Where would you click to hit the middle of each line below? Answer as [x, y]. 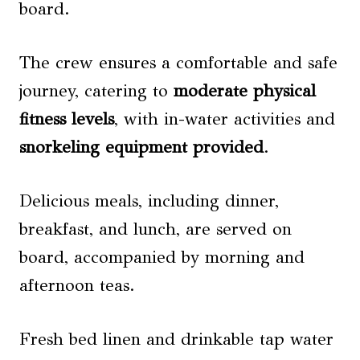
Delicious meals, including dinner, [149, 201]
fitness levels [67, 119]
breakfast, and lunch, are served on [155, 229]
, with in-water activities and [225, 119]
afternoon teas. [77, 285]
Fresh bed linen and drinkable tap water [176, 339]
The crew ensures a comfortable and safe [178, 63]
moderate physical [245, 91]
